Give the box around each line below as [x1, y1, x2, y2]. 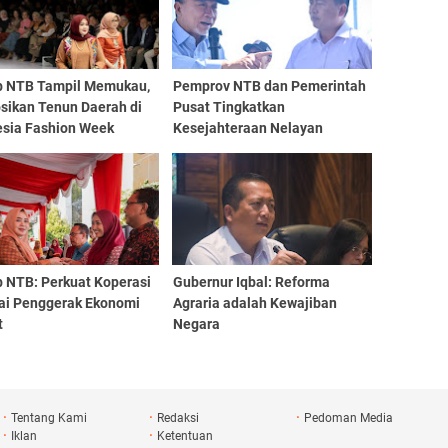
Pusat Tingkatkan [172, 98, 285, 115]
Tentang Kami [10, 410, 87, 425]
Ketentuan [157, 428, 214, 443]
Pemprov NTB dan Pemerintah [172, 77, 366, 94]
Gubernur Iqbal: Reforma [172, 273, 330, 290]
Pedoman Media [304, 410, 394, 425]
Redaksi [157, 410, 200, 425]
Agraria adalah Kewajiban [172, 294, 337, 311]
